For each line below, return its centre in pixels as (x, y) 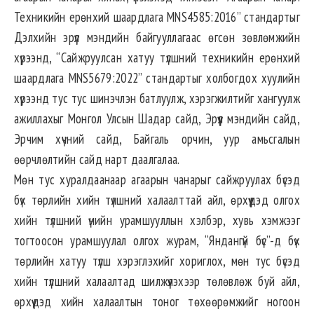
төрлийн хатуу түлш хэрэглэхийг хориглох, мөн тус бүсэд (157, 261)
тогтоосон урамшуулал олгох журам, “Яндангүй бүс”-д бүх (157, 241)
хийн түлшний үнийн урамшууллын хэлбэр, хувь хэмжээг (157, 220)
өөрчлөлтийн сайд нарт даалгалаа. (97, 159)
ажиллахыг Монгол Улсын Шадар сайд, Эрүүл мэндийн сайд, (157, 119)
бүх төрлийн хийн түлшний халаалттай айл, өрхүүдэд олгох (157, 200)
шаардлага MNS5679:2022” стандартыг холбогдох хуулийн (157, 78)
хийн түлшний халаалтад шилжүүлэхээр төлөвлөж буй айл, (157, 281)
